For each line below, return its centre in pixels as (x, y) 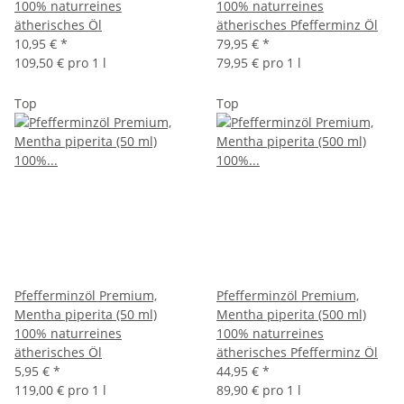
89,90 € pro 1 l (259, 390)
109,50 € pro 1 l (60, 63)
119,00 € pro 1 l (60, 390)
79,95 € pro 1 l (259, 63)
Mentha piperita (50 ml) (86, 314)
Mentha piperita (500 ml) (291, 314)
